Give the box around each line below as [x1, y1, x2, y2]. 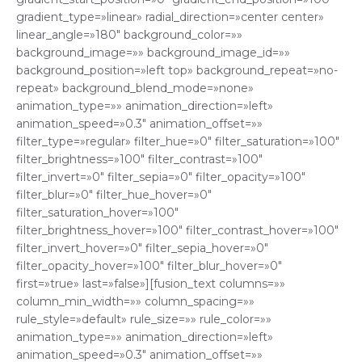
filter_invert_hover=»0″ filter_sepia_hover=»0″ [16, 241, 268, 256]
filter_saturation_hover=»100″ [16, 205, 179, 221]
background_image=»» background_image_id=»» [16, 45, 290, 61]
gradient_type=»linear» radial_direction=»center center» [16, 10, 324, 25]
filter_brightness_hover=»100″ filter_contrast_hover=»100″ [16, 223, 339, 238]
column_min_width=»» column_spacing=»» [16, 294, 255, 309]
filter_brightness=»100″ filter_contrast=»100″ [16, 152, 263, 167]
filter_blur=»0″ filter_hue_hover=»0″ [16, 187, 212, 203]
